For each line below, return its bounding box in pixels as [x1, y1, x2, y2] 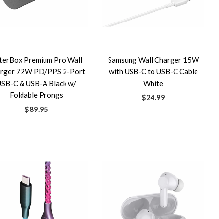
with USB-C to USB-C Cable [109, 67, 198, 76]
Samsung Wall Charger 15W [108, 55, 199, 64]
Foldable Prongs [10, 90, 64, 99]
